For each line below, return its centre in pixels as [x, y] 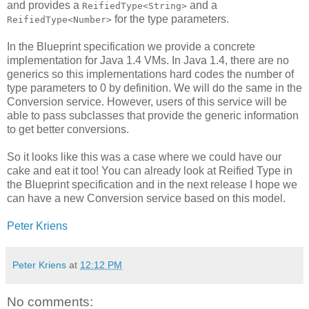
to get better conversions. [68, 130]
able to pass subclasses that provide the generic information [153, 116]
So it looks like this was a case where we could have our [144, 157]
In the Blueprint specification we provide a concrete [131, 47]
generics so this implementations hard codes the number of [150, 74]
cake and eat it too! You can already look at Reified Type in [150, 171]
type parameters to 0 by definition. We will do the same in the [154, 88]
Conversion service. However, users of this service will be [147, 102]
